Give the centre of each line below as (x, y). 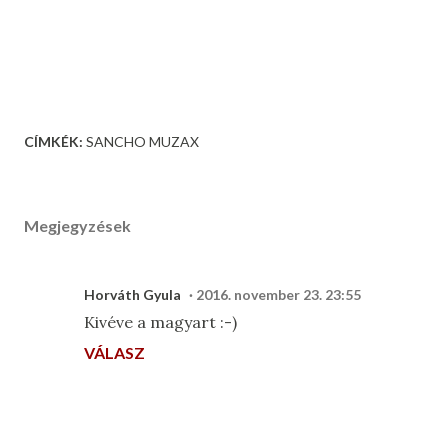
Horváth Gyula (132, 294)
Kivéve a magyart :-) (160, 322)
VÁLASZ (114, 352)
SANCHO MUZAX (142, 141)
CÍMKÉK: (53, 141)
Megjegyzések (77, 225)
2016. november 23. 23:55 (278, 294)
